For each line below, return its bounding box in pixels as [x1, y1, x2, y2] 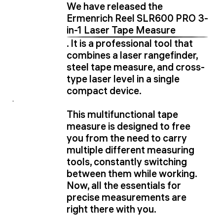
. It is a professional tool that [67, 37, 193, 50]
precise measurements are [67, 191, 186, 204]
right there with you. [67, 203, 156, 216]
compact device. [67, 84, 142, 97]
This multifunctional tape [67, 108, 178, 121]
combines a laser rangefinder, [67, 49, 198, 62]
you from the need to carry [67, 132, 187, 145]
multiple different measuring [67, 144, 194, 156]
